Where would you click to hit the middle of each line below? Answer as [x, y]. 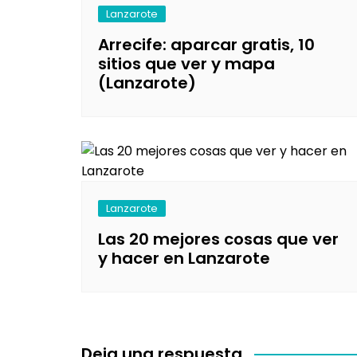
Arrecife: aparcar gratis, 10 [206, 44]
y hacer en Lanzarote [184, 258]
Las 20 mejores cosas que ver [218, 239]
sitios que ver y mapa [186, 63]
